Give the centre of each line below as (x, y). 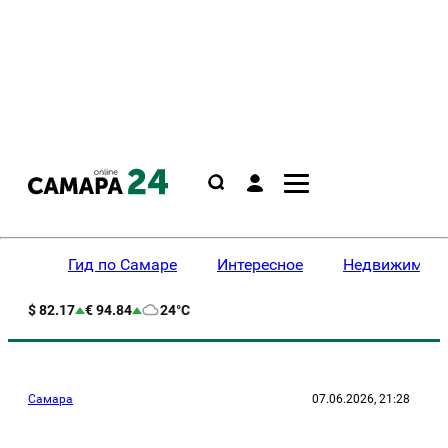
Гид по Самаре (122, 264)
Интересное (260, 264)
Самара (50, 399)
